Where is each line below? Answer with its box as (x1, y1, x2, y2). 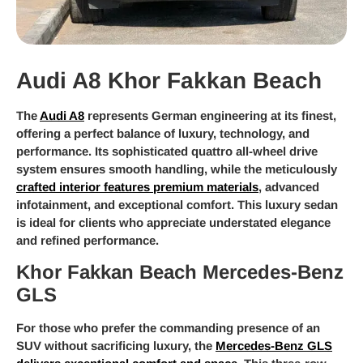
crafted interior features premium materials (16, 179, 258, 194)
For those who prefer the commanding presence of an (16, 321, 320, 335)
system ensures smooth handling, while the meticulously (16, 161, 337, 176)
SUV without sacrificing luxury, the (16, 339, 216, 353)
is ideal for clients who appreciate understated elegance (16, 215, 331, 229)
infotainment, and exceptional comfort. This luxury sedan (16, 197, 338, 211)
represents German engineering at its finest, (84, 108, 336, 122)
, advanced (258, 179, 319, 194)
